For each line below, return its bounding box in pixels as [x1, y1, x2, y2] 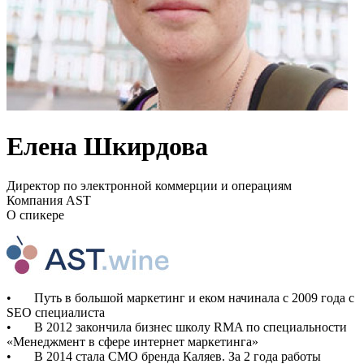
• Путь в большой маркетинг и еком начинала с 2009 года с [6, 290, 354, 305]
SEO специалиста [6, 305, 105, 319]
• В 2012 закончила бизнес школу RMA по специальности [6, 319, 347, 334]
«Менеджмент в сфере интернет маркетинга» [6, 334, 258, 349]
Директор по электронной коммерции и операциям [6, 178, 292, 193]
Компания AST [6, 193, 91, 207]
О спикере [6, 207, 64, 222]
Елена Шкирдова [6, 131, 208, 161]
